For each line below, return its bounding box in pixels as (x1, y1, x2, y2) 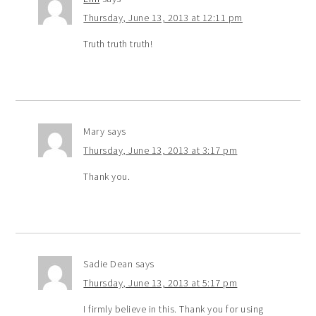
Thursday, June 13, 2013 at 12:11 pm (83, 11, 243, 24)
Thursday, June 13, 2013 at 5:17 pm (83, 276, 238, 289)
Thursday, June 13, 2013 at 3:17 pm (83, 143, 238, 157)
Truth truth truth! (83, 37, 153, 50)
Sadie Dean (83, 257, 133, 270)
